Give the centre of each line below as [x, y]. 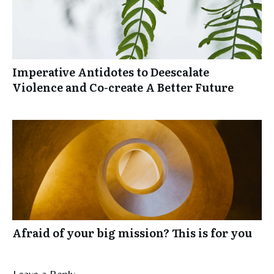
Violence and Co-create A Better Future [123, 87]
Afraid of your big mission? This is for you [132, 232]
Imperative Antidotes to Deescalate [111, 72]
